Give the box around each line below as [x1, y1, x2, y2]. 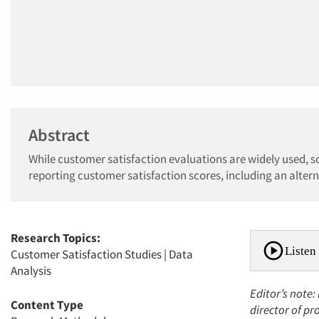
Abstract [28, 124, 90, 146]
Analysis [11, 263, 51, 278]
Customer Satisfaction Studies [11, 246, 162, 262]
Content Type [11, 297, 83, 313]
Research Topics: [11, 230, 100, 246]
